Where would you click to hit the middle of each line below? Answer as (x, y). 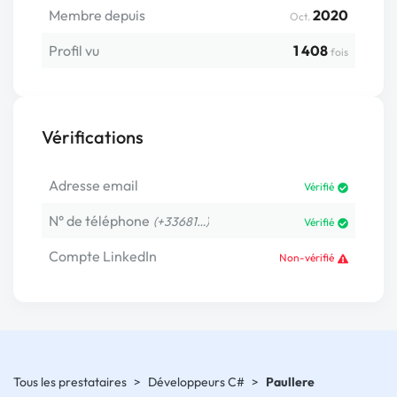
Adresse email (93, 185)
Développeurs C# (196, 382)
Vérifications (93, 137)
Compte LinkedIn (103, 256)
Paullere (290, 382)
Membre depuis (97, 15)
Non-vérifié (307, 257)
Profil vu (74, 51)
